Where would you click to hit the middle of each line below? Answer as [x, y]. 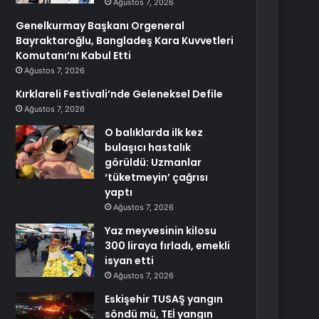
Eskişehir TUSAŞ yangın [164, 299]
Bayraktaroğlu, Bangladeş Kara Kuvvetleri [125, 41]
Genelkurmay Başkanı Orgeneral [100, 26]
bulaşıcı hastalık [148, 147]
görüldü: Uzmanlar [153, 162]
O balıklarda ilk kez [154, 132]
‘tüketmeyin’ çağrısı [157, 177]
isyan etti [130, 261]
